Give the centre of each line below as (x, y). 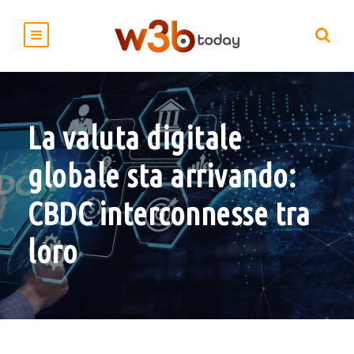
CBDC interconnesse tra (169, 213)
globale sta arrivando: (162, 175)
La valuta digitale (135, 137)
